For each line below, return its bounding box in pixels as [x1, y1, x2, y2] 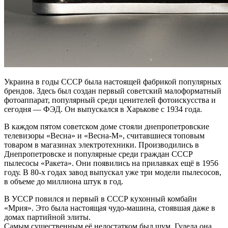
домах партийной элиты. [4, 213, 91, 222]
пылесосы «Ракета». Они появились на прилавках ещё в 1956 [4, 159, 218, 168]
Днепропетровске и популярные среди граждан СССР [4, 150, 193, 159]
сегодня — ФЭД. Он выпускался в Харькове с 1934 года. [4, 105, 202, 114]
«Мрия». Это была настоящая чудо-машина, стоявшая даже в [4, 204, 215, 213]
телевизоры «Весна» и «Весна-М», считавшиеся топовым [4, 131, 205, 140]
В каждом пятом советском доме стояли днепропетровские [4, 122, 209, 131]
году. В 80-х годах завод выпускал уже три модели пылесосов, [4, 168, 221, 177]
